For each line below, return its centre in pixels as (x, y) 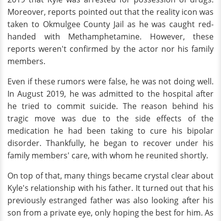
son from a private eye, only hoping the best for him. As (110, 213)
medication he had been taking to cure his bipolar (110, 131)
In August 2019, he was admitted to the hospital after (110, 94)
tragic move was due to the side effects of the (110, 119)
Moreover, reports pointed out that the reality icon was (110, 12)
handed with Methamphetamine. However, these (110, 37)
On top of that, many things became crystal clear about (110, 176)
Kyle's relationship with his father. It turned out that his (110, 188)
